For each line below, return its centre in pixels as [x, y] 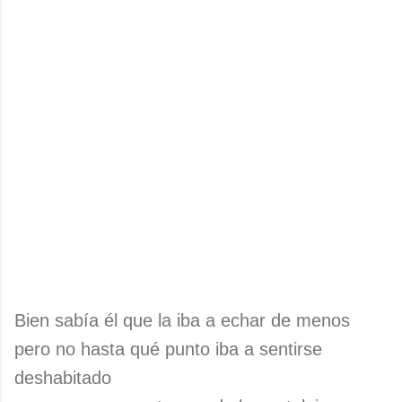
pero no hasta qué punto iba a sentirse [168, 349]
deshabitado [63, 378]
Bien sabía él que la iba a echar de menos [182, 320]
